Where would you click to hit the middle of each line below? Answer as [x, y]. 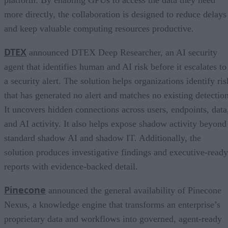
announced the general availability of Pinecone [134, 190]
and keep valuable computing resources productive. [99, 28]
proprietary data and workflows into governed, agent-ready [113, 219]
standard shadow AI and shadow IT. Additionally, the [103, 138]
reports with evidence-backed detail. [71, 166]
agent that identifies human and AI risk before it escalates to [115, 66]
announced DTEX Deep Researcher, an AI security [122, 52]
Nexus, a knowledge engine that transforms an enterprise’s [112, 204]
